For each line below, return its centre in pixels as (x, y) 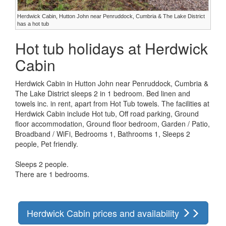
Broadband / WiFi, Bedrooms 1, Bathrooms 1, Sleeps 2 (103, 134)
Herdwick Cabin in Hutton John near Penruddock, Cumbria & (112, 83)
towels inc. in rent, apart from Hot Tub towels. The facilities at (112, 104)
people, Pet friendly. (47, 144)
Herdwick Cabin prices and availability (104, 213)
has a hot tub (33, 24)
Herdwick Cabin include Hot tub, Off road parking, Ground (107, 114)
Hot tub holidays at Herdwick (111, 48)
